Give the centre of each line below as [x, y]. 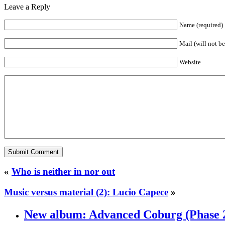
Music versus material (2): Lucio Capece [86, 192]
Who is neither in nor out [63, 172]
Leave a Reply [27, 7]
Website [190, 62]
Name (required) [201, 25]
